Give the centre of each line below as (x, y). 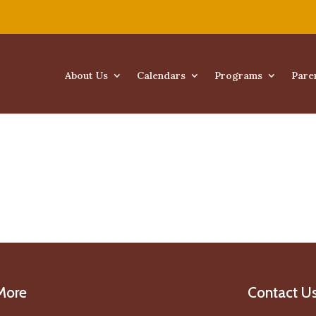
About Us (86, 75)
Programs (238, 75)
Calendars (161, 75)
